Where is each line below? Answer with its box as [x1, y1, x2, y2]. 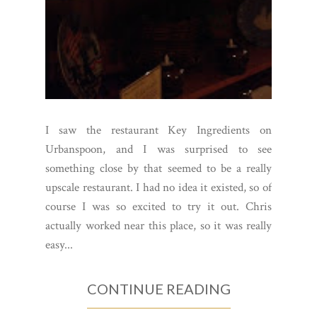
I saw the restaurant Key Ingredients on [45, 248, 272, 264]
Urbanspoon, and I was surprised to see [45, 267, 272, 283]
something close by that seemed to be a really [45, 286, 272, 302]
